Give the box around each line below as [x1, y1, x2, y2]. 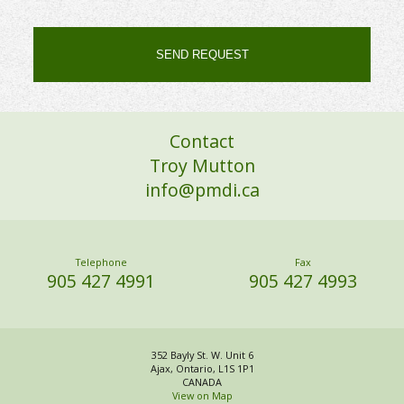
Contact [170, 129, 234, 154]
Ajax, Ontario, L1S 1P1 [150, 362, 254, 376]
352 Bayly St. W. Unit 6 [151, 348, 253, 363]
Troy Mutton [149, 153, 255, 179]
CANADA [182, 375, 222, 390]
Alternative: [202, 91, 245, 103]
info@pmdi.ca [144, 178, 260, 203]
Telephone [75, 254, 127, 269]
